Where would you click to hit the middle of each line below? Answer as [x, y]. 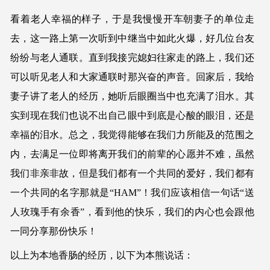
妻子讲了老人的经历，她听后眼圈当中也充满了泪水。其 [132, 96]
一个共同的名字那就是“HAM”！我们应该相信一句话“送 [132, 192]
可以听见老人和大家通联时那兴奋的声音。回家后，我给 [132, 77]
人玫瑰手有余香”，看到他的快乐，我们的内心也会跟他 [132, 212]
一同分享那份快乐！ [54, 231]
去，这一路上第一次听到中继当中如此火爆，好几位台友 [132, 38]
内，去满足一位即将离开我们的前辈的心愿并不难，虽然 [132, 154]
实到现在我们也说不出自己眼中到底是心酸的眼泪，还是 [132, 115]
